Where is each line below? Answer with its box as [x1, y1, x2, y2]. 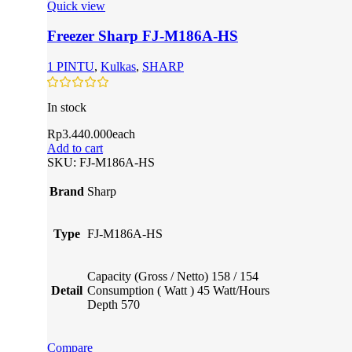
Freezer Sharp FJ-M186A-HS [47, 27, 238, 45]
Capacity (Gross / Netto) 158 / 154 [87, 269, 258, 284]
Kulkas [101, 60, 136, 73]
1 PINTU [47, 60, 94, 73]
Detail [51, 284, 82, 298]
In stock [47, 101, 86, 115]
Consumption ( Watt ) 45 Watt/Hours [87, 284, 269, 298]
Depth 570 [87, 298, 140, 312]
